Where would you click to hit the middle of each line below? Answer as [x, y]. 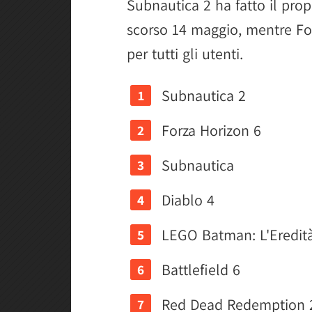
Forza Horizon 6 [211, 130]
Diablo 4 [188, 200]
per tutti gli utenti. [185, 53]
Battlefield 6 [201, 269]
